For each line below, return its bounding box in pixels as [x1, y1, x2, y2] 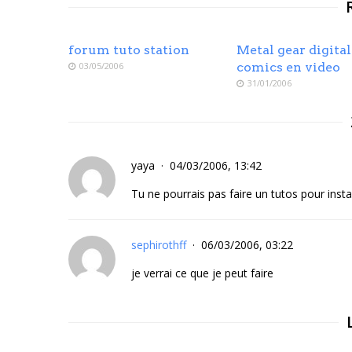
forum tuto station [68, 42, 189, 57]
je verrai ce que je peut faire [131, 265, 273, 280]
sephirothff [131, 236, 186, 252]
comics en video [236, 59, 341, 75]
